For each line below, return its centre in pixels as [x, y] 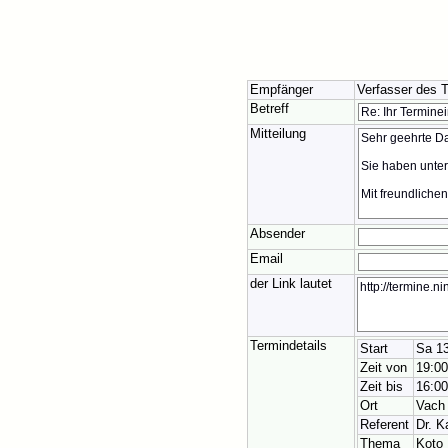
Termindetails [288, 346]
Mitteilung [278, 134]
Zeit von [383, 368]
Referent [384, 425]
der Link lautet [291, 284]
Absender [277, 234]
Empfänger [281, 90]
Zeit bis [381, 387]
